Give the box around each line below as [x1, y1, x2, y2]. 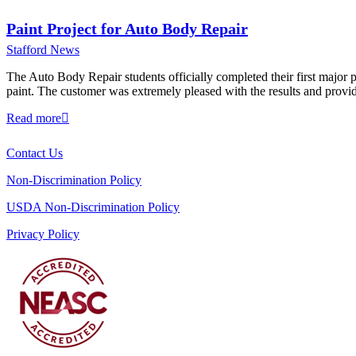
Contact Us [6, 146, 63, 160]
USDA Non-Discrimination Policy [6, 200, 180, 214]
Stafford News [6, 43, 79, 56]
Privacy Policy [6, 227, 79, 241]
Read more [6, 111, 61, 125]
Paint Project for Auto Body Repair [6, 20, 248, 37]
